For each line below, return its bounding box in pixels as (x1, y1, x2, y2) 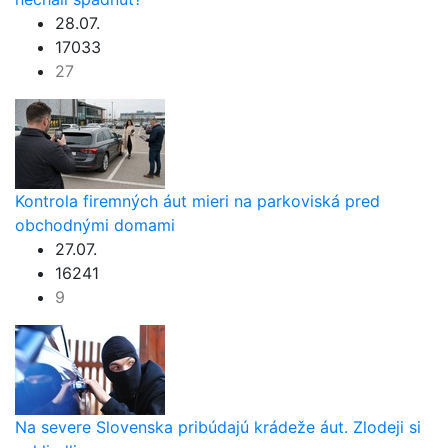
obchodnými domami (15, 214, 175, 235)
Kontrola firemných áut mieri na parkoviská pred (15, 190, 380, 211)
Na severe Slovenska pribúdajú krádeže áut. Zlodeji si (15, 416, 421, 437)
